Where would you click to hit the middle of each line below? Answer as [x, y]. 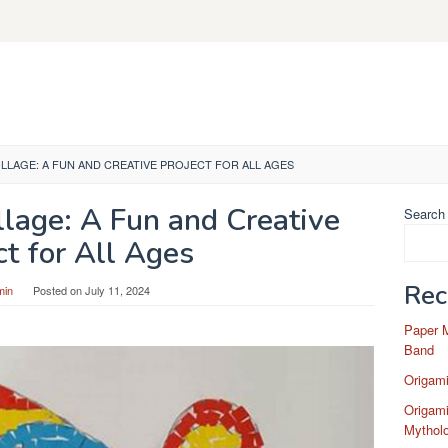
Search [424, 213]
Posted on [59, 290]
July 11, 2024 [117, 290]
